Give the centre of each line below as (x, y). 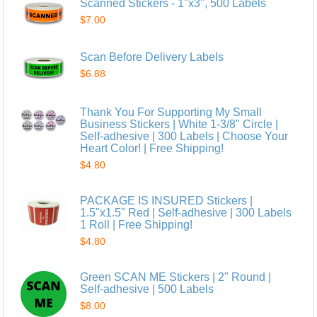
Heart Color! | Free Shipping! (152, 148)
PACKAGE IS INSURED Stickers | (167, 200)
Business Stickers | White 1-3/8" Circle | (179, 124)
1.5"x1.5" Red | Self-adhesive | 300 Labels (186, 212)
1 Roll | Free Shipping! (137, 224)
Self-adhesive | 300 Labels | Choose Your (184, 136)
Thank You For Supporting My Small (171, 112)
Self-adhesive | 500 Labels (147, 289)
